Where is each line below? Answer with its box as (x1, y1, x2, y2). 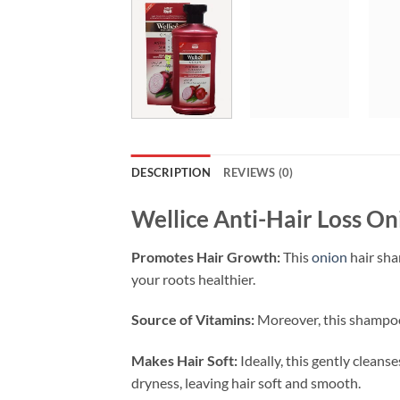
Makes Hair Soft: (131, 352, 237, 370)
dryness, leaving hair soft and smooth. (131, 374, 361, 392)
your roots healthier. (131, 270, 255, 287)
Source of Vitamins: (131, 311, 254, 329)
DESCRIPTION (131, 164, 211, 179)
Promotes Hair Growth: (131, 247, 280, 265)
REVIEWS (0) (222, 164, 294, 179)
